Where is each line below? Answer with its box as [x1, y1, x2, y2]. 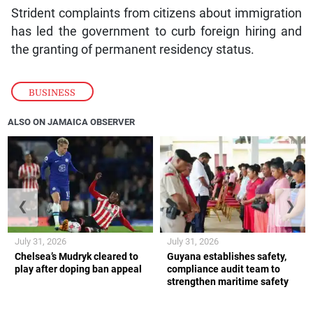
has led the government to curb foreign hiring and [10, 24, 303, 38]
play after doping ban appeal [15, 263, 143, 275]
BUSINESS [29, 87, 76, 98]
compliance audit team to [167, 263, 280, 275]
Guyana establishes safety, [167, 251, 286, 263]
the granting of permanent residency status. [10, 42, 254, 57]
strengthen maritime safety [167, 276, 289, 288]
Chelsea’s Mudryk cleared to [15, 251, 139, 263]
